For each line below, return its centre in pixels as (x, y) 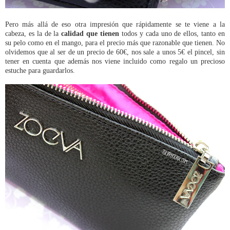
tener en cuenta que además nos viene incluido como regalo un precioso (115, 61)
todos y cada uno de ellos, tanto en (172, 34)
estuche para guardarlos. (40, 71)
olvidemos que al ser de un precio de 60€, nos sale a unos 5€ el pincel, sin (115, 52)
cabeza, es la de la (33, 34)
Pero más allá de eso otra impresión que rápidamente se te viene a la (115, 24)
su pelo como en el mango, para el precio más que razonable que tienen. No (115, 43)
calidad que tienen (90, 34)
